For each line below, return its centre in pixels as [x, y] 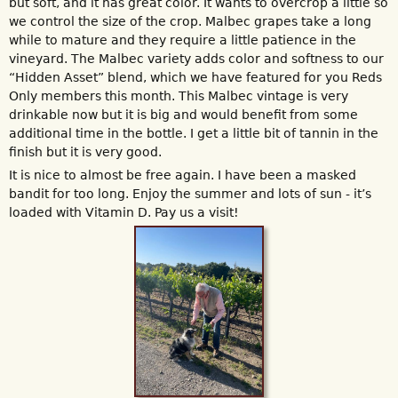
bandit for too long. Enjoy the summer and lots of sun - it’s [190, 193]
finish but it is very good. [85, 151]
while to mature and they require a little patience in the [183, 40]
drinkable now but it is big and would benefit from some [183, 114]
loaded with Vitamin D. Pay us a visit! [124, 212]
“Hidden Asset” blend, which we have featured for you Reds [195, 77]
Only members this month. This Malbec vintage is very [179, 96]
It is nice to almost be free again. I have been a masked [183, 175]
